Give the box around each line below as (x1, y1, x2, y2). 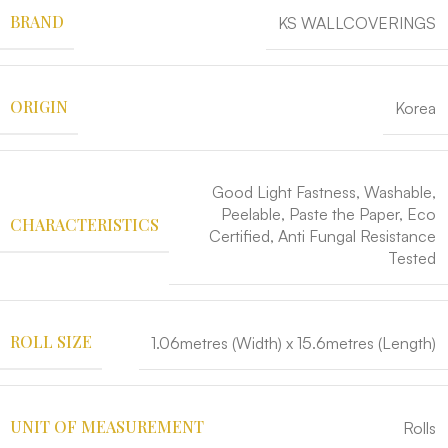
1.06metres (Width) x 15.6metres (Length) (151, 332, 436, 353)
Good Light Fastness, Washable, (212, 182, 436, 203)
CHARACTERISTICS (10, 213, 159, 235)
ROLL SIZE (10, 331, 92, 353)
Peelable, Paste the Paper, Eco (221, 204, 436, 225)
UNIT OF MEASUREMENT (10, 416, 204, 438)
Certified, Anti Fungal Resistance (209, 226, 436, 247)
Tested (388, 248, 436, 269)
